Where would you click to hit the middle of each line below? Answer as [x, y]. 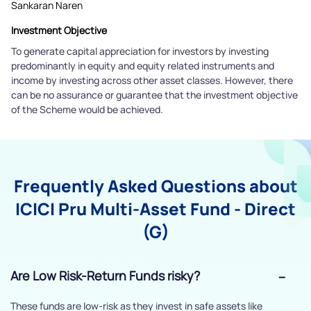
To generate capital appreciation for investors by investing [140, 51]
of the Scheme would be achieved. [87, 110]
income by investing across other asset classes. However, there [152, 81]
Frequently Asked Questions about [155, 186]
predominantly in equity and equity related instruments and [143, 66]
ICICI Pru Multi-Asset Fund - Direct [155, 209]
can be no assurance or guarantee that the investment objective [154, 95]
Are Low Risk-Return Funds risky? [105, 276]
